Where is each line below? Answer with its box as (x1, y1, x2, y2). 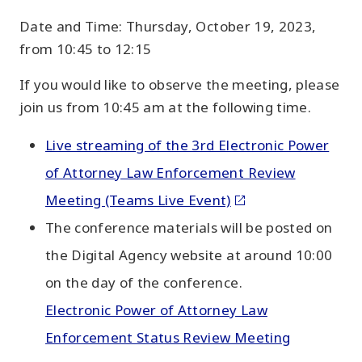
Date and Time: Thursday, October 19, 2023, (19, 17, 317, 36)
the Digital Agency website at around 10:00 (45, 246, 333, 264)
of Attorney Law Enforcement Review (45, 163, 296, 182)
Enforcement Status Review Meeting (45, 328, 291, 347)
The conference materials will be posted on (45, 218, 333, 237)
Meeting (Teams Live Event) (45, 191, 231, 209)
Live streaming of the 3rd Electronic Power (45, 136, 330, 154)
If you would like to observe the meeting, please (19, 75, 340, 94)
